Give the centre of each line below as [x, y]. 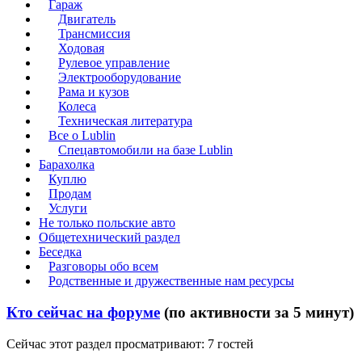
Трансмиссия [94, 34]
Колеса [77, 107]
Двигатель [87, 19]
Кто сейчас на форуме [83, 313]
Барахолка [67, 165]
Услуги [68, 208]
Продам [70, 194]
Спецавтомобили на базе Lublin [145, 150]
